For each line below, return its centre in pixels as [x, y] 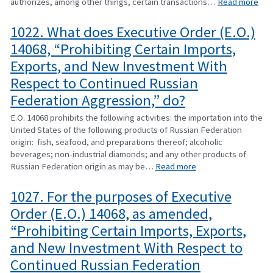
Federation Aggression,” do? [98, 100]
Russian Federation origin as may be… [83, 166]
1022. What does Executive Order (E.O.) [133, 32]
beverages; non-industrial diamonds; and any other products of [128, 154]
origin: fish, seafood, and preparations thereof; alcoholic [116, 142]
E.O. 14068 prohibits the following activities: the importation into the [136, 118]
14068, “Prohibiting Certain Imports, [123, 49]
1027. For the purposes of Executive [121, 196]
